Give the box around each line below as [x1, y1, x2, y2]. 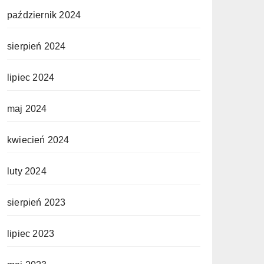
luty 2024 [7, 166, 47, 176]
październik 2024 [7, 10, 81, 20]
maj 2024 [7, 104, 47, 114]
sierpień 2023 [7, 197, 66, 207]
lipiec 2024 [7, 72, 55, 82]
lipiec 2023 [7, 229, 55, 239]
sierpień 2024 [7, 41, 66, 51]
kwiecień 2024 [7, 135, 70, 145]
